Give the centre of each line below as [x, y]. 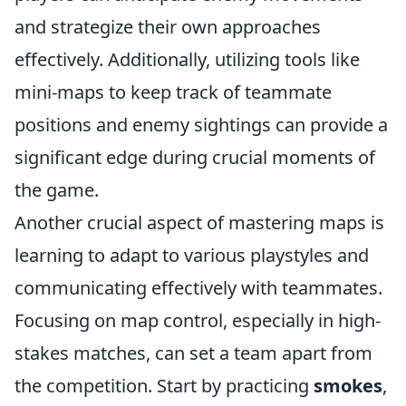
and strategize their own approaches [168, 27]
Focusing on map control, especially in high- [198, 320]
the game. [57, 190]
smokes [348, 386]
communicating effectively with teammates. [198, 288]
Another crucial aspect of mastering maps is [199, 222]
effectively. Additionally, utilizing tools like [187, 59]
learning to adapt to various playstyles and [192, 255]
